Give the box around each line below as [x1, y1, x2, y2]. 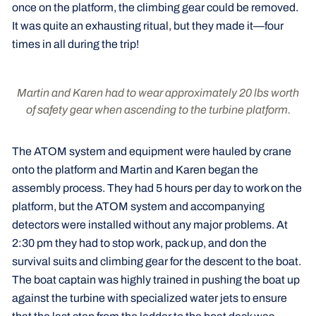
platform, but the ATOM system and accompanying [11, 200, 265, 212]
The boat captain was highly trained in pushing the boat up [11, 273, 300, 286]
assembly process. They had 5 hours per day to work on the [11, 181, 302, 194]
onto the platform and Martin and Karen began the [11, 163, 258, 176]
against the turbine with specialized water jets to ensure [11, 291, 287, 304]
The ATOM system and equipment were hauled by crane [11, 145, 291, 157]
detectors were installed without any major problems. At [11, 218, 288, 231]
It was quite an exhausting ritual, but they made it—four [11, 20, 284, 32]
